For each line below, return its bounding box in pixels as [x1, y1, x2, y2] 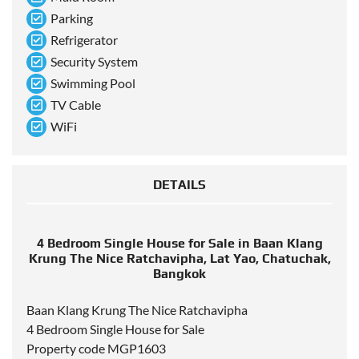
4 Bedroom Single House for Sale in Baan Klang [36, 236, 323, 252]
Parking [50, 10, 93, 26]
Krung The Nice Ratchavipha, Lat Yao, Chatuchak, [28, 251, 331, 267]
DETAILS [153, 177, 206, 193]
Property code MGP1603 [26, 341, 166, 357]
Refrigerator [50, 32, 118, 48]
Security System [50, 54, 138, 70]
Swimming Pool [50, 75, 135, 91]
